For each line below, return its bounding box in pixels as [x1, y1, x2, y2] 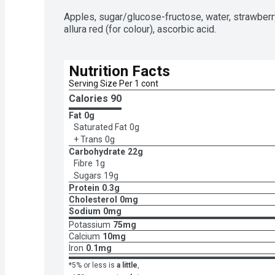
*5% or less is [69, 260, 115, 269]
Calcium [69, 231, 100, 241]
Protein [69, 182, 99, 193]
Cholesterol [69, 194, 117, 204]
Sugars [74, 170, 101, 180]
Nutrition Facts [69, 62, 170, 80]
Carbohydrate [69, 146, 125, 157]
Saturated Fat [74, 122, 127, 132]
